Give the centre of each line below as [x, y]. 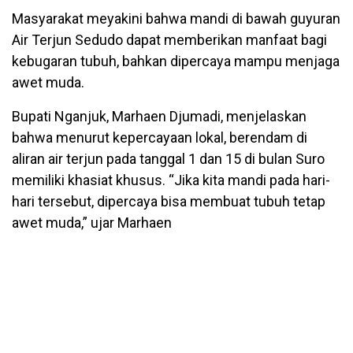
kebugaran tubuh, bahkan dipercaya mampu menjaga [176, 61]
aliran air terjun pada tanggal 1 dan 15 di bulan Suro [168, 158]
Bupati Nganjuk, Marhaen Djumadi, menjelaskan [159, 116]
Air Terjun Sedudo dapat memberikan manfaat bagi [169, 39]
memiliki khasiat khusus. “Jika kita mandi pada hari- [171, 180]
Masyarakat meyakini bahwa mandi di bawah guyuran [176, 18]
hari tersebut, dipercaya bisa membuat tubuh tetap [169, 201]
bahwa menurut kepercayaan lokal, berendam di [160, 137]
